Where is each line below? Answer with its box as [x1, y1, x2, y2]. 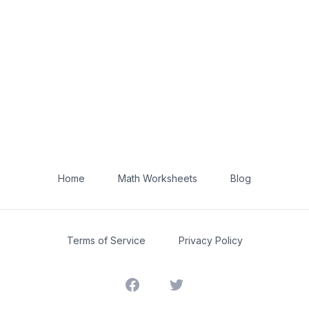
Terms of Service [66, 235, 146, 246]
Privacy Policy [178, 235, 243, 246]
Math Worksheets [118, 172, 197, 184]
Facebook [123, 277, 176, 291]
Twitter [168, 277, 203, 291]
